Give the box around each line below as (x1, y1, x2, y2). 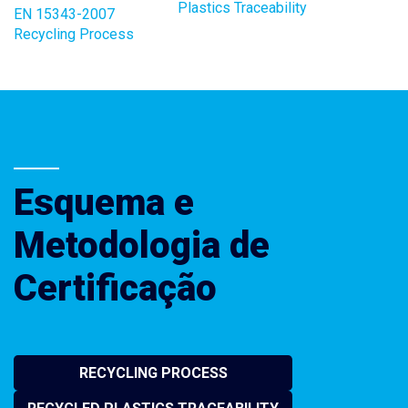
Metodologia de (14, 223, 270, 267)
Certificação (14, 266, 217, 310)
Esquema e (14, 180, 194, 224)
